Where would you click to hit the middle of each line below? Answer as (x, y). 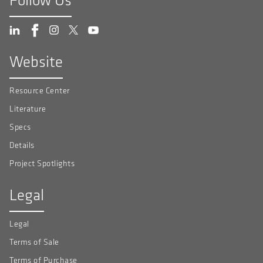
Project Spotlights (42, 164)
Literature (28, 109)
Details (22, 146)
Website (36, 61)
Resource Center (40, 91)
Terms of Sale (34, 242)
